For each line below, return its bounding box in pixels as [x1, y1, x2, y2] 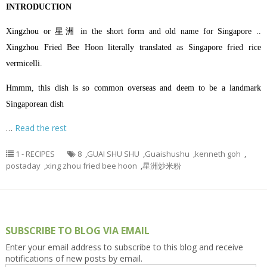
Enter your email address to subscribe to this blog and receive [5, 241, 243, 253]
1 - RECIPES [15, 148, 55, 160]
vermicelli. [6, 59, 42, 69]
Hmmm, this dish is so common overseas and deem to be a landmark [6, 83, 261, 93]
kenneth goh [195, 148, 241, 160]
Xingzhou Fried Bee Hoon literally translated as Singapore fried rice [6, 43, 261, 52]
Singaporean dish [6, 100, 64, 109]
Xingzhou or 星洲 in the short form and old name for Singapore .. [6, 27, 261, 36]
